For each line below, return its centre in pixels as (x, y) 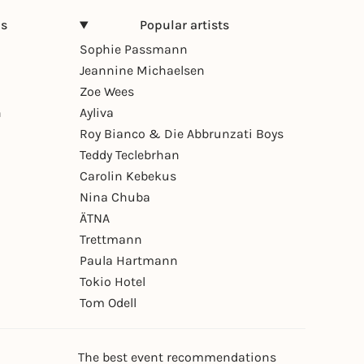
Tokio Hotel (113, 282)
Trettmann (111, 240)
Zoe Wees (107, 92)
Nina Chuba (115, 197)
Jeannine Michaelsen (142, 71)
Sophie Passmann (134, 50)
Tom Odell (108, 303)
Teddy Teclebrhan (130, 155)
